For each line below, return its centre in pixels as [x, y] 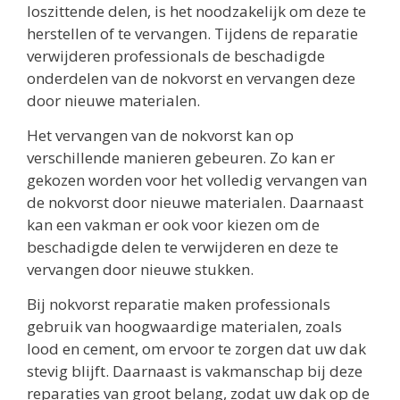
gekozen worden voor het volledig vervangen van [197, 179]
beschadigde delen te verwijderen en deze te [183, 246]
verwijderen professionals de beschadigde [176, 55]
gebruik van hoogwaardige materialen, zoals [184, 327]
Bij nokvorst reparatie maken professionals [179, 304]
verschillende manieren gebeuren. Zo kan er [181, 157]
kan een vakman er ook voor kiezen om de [173, 224]
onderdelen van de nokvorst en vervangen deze [191, 78]
